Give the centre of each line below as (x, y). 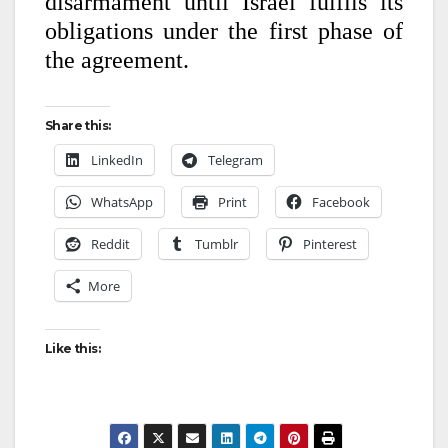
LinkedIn (117, 159)
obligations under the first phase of (224, 30)
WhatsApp (122, 201)
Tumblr (216, 243)
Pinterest (330, 243)
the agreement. (117, 59)
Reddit (110, 243)
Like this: (72, 348)
